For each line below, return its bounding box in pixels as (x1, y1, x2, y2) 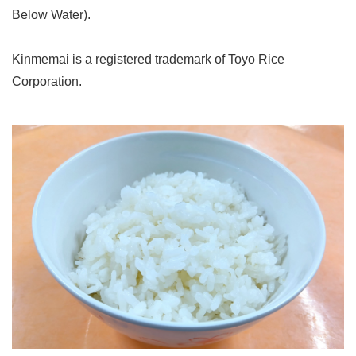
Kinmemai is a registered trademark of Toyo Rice (12, 52, 284, 67)
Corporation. (12, 75, 82, 89)
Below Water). (12, 8, 91, 22)
